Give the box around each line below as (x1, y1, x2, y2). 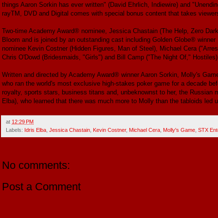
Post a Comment (2, 180, 81, 193)
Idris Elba (24, 127, 46, 133)
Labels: (6, 127, 24, 133)
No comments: (2, 159, 70, 171)
